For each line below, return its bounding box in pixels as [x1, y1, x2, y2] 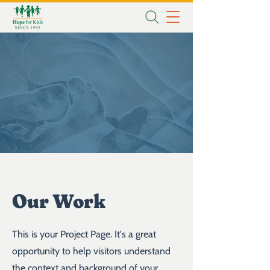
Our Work [12, 189, 105, 213]
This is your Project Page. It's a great [12, 228, 156, 240]
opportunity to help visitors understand [12, 245, 171, 257]
